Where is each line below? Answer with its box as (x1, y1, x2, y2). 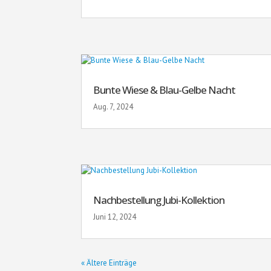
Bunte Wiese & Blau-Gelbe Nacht (93, 82, 236, 97)
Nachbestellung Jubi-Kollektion (93, 192, 225, 207)
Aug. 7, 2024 (93, 101, 134, 112)
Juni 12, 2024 (93, 211, 137, 222)
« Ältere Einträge (81, 257, 137, 268)
